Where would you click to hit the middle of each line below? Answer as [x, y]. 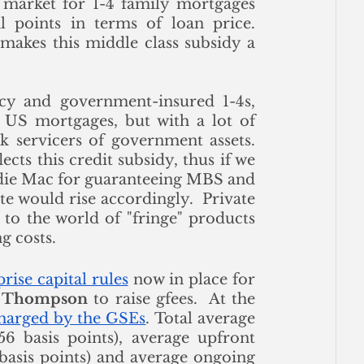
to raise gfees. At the [172, 299]
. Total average [201, 319]
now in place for [192, 280]
